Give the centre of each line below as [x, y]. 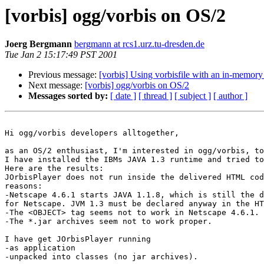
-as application [40, 248]
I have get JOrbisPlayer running [78, 239]
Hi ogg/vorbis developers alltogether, [92, 133]
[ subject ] [193, 96]
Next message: [57, 85]
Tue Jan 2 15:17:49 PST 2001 [61, 55]
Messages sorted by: [68, 96]
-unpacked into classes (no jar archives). [101, 257]
